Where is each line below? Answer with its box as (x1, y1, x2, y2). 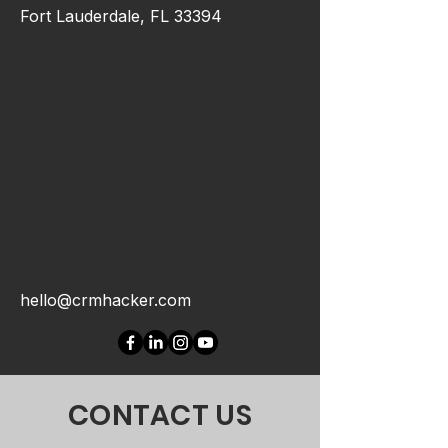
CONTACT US (68, 395, 252, 435)
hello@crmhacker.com (20, 289, 191, 310)
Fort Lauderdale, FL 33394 (20, 5, 222, 26)
